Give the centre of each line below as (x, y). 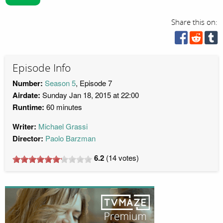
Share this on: (195, 22)
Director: (28, 139)
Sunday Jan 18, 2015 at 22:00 (90, 95)
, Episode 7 (94, 83)
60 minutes (63, 107)
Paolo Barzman (70, 138)
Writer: (24, 127)
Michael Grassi (63, 126)
